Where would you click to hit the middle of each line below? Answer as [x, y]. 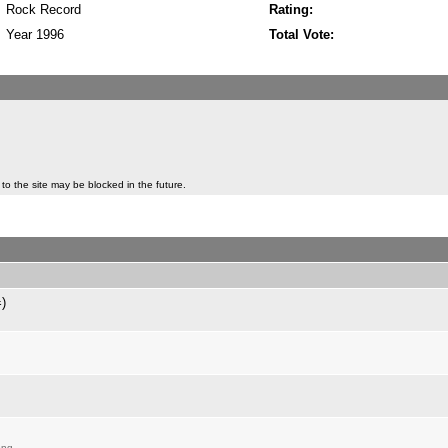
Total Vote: [301, 34]
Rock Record [43, 9]
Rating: [291, 9]
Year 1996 [35, 34]
